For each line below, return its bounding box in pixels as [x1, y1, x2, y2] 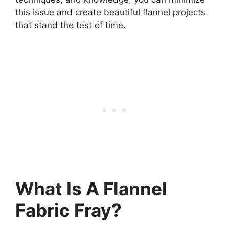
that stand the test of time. [15, 20, 126, 31]
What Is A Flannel [15, 177, 167, 199]
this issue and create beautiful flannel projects [15, 7, 205, 18]
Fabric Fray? [15, 199, 122, 221]
